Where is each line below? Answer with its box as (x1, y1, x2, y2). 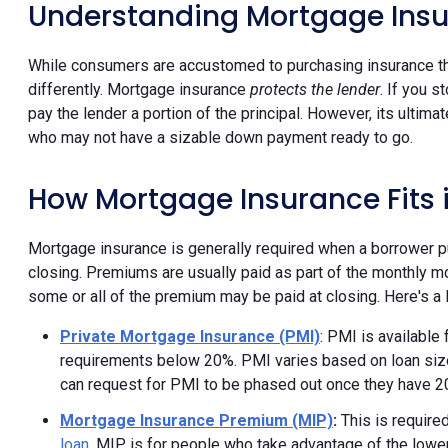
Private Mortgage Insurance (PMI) (60, 326, 320, 346)
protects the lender (250, 79, 380, 99)
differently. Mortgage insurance (28, 79, 250, 99)
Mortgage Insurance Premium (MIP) (60, 410, 333, 430)
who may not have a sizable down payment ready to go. (28, 127, 413, 147)
